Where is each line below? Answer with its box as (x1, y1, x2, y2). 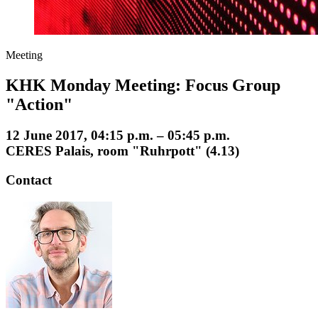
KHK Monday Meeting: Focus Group (6, 75, 280, 94)
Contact (6, 172, 52, 188)
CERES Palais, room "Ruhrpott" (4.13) (6, 143, 239, 159)
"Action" (6, 94, 72, 114)
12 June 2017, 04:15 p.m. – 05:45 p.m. (6, 128, 230, 143)
